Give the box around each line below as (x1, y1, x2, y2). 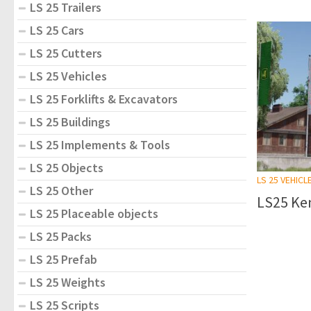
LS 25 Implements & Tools (30, 136, 170, 153)
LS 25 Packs (30, 228, 92, 244)
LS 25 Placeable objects (30, 205, 158, 221)
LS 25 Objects (30, 159, 103, 176)
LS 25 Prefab (30, 251, 97, 267)
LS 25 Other (30, 182, 93, 199)
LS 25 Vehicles (30, 67, 107, 84)
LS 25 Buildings (30, 113, 110, 130)
